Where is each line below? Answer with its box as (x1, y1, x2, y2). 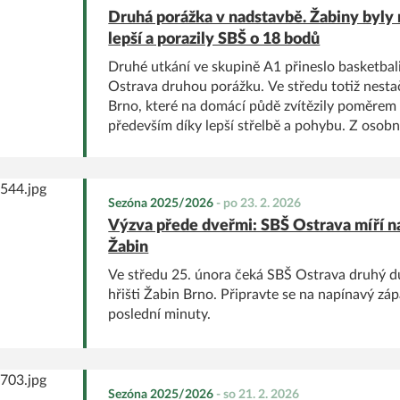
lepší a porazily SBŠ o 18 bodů (108, 30, 321, 47)
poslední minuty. (108, 306, 212, 321)
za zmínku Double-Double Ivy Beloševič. (108, 137, 358, 153)
